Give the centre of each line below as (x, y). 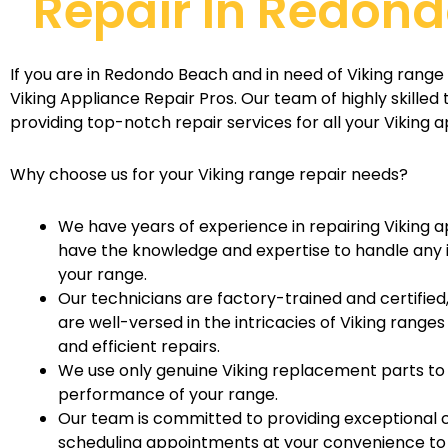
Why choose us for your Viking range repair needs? (209, 174)
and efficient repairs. (139, 346)
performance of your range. (168, 394)
